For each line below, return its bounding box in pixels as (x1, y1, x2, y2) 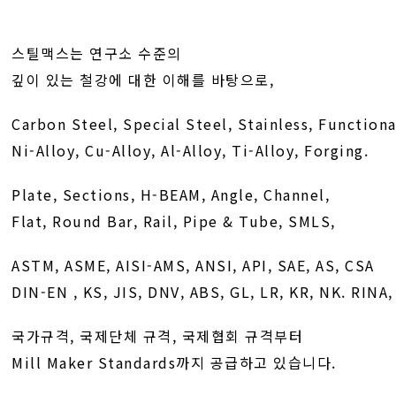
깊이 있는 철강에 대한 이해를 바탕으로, (11, 69, 275, 90)
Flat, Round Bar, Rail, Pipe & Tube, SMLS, (11, 210, 336, 232)
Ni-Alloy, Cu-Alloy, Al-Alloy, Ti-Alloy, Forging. (11, 140, 369, 161)
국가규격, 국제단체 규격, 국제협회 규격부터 (11, 325, 304, 346)
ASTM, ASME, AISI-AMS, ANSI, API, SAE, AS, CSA (11, 255, 375, 276)
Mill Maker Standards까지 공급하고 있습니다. (11, 352, 337, 373)
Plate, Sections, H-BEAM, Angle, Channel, (11, 184, 331, 205)
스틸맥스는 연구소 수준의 (11, 42, 182, 64)
